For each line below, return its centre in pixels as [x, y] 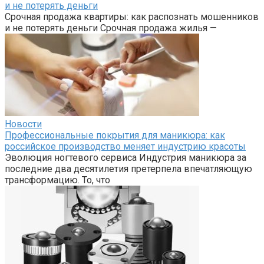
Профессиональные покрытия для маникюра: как [115, 135]
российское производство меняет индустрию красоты [125, 146]
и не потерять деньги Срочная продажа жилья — [111, 28]
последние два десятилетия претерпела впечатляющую [128, 169]
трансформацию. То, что [57, 180]
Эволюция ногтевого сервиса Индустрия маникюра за [126, 157]
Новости [23, 124]
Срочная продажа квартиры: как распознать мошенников [132, 16]
